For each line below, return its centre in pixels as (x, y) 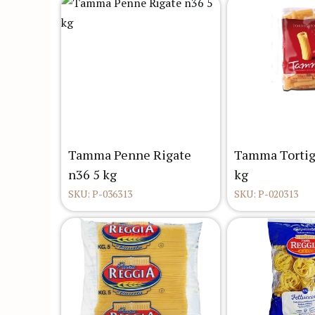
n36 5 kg (92, 175)
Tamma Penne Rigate (130, 155)
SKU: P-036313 (100, 194)
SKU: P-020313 (266, 194)
